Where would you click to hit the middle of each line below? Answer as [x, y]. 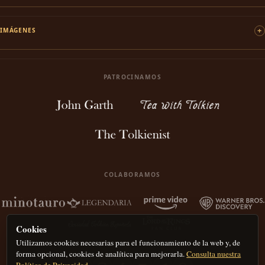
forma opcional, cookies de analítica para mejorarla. [101, 253]
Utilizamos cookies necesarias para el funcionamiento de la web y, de [128, 242]
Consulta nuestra [214, 253]
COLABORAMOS [132, 174]
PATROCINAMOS [132, 77]
